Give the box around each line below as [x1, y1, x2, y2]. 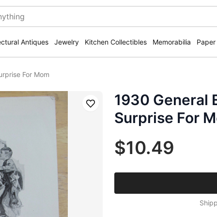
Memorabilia [153, 38, 191, 46]
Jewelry [54, 38, 79, 46]
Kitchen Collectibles [85, 38, 147, 46]
